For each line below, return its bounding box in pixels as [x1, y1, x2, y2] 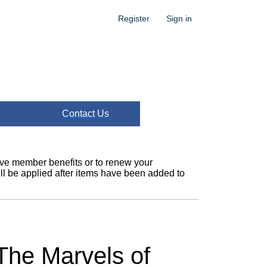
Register [118, 14, 150, 23]
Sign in [166, 14, 192, 23]
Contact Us [61, 108, 109, 119]
